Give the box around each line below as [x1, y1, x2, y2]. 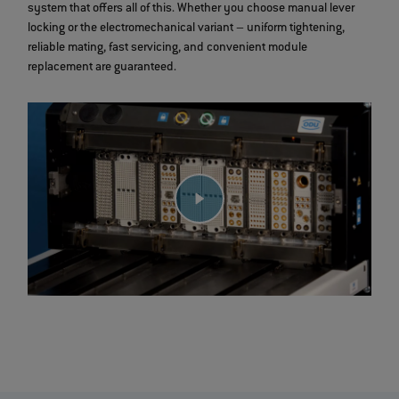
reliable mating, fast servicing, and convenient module [28, 41, 308, 56]
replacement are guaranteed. [28, 61, 177, 76]
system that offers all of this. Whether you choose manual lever [28, 2, 355, 17]
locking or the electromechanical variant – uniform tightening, [28, 21, 346, 37]
